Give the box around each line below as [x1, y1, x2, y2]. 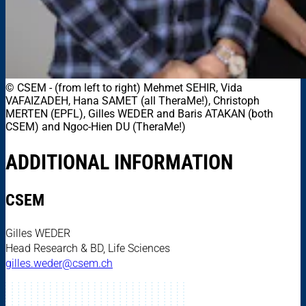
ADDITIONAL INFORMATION [5, 150, 233, 174]
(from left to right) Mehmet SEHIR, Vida [55, 81, 242, 95]
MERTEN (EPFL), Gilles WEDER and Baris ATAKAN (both [5, 107, 273, 121]
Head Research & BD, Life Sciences [5, 241, 170, 255]
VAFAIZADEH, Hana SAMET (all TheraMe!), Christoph [5, 94, 260, 108]
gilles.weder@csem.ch [5, 256, 113, 270]
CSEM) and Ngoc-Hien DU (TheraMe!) [5, 120, 186, 134]
